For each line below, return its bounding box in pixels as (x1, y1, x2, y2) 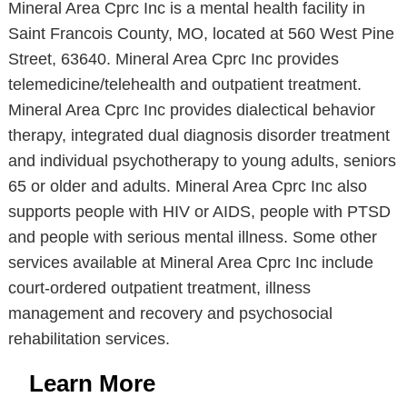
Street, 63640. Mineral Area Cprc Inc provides (7, 50, 339, 68)
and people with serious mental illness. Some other (7, 228, 377, 246)
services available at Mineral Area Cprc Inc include (7, 253, 373, 272)
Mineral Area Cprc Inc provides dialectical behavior (7, 101, 375, 119)
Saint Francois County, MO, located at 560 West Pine (7, 25, 394, 43)
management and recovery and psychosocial (7, 304, 333, 323)
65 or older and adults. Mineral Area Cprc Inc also (7, 177, 367, 195)
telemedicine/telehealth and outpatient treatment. (7, 75, 362, 94)
